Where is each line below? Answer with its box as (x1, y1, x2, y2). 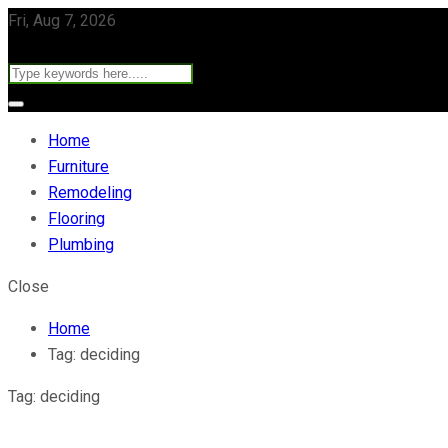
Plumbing (48, 235, 114, 254)
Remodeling (48, 183, 132, 202)
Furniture (48, 157, 109, 176)
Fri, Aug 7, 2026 (8, 11, 116, 30)
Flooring (48, 209, 105, 228)
